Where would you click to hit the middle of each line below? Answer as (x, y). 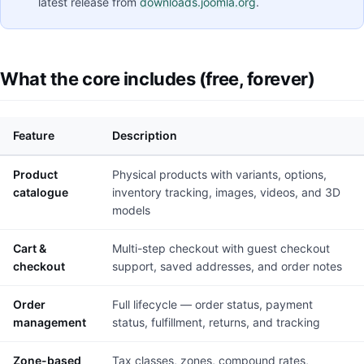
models (131, 210)
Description (145, 135)
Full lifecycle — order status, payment (212, 304)
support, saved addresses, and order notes (227, 266)
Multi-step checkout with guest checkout (221, 248)
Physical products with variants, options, (219, 174)
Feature (34, 135)
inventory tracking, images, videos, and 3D (226, 192)
